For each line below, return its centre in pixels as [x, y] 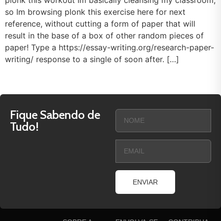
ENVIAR [145, 182]
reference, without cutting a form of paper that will [100, 24]
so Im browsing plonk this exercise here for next [95, 12]
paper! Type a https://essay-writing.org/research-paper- [110, 47]
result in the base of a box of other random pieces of [104, 36]
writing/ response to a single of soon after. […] [92, 59]
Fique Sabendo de [55, 115]
